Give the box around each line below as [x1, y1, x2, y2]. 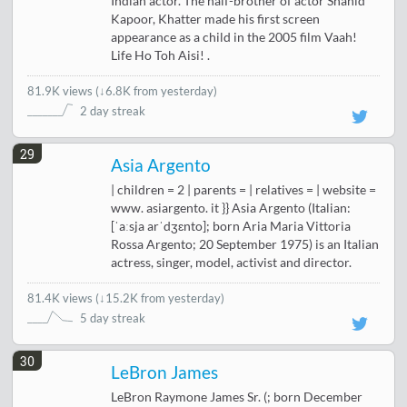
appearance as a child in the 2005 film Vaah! [111, 30, 358, 45]
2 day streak [80, 104, 146, 119]
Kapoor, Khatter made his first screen [111, 12, 321, 27]
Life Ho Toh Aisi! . [111, 48, 211, 64]
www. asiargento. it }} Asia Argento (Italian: [111, 201, 352, 216]
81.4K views [27, 291, 96, 306]
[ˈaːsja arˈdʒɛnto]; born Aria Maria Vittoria [111, 219, 352, 234]
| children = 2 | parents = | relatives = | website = [111, 183, 377, 198]
